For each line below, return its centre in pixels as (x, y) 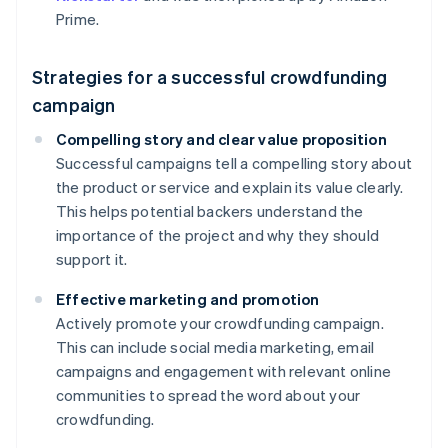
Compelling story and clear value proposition (221, 139)
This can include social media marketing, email (215, 347)
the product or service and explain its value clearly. (230, 187)
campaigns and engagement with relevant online (224, 371)
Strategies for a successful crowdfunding (210, 77)
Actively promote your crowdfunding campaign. (220, 323)
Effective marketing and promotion (188, 299)
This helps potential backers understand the (210, 211)
